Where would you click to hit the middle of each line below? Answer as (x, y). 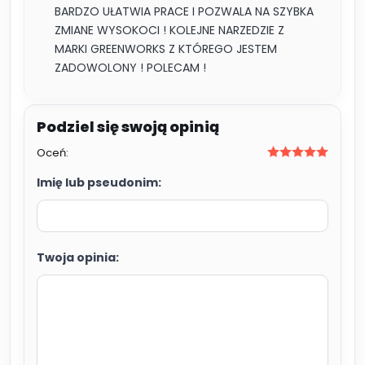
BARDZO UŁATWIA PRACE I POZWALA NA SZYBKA (184, 11)
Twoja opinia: (78, 257)
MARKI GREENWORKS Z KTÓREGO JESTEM (166, 49)
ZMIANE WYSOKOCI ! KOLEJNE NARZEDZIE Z (169, 30)
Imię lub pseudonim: (99, 182)
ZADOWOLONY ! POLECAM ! (130, 68)
